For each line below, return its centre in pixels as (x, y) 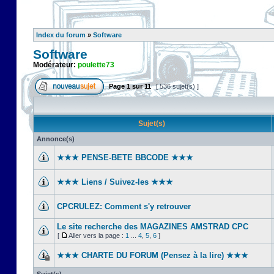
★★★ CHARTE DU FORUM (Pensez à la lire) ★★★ (153, 255)
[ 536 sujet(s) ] (177, 86)
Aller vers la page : (97, 235)
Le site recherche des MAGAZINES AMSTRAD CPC (153, 227)
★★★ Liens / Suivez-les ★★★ (115, 182)
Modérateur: (55, 65)
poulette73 (96, 65)
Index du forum (61, 35)
